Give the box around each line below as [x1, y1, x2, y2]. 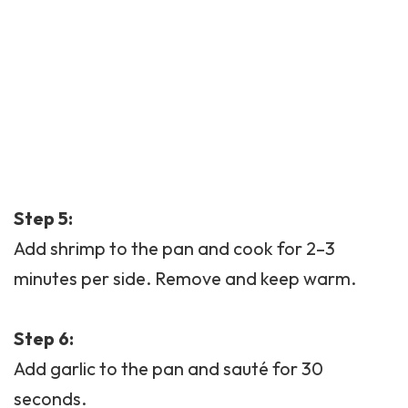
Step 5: [14, 207, 73, 230]
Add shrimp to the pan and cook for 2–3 [14, 237, 335, 260]
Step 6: [14, 327, 74, 351]
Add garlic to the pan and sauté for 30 [14, 357, 323, 381]
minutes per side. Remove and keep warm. [14, 267, 356, 291]
